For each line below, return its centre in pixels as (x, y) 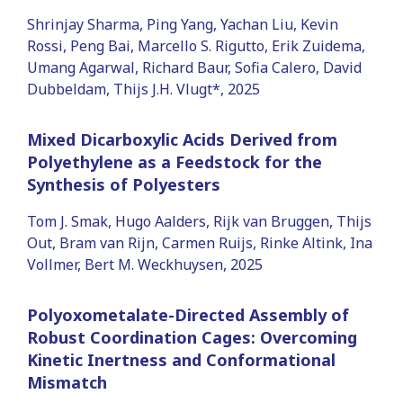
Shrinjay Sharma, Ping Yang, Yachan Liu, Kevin (183, 24)
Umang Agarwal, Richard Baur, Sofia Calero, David (194, 67)
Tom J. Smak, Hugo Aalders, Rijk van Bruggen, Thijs (199, 221)
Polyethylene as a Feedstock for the (175, 161)
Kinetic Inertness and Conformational (181, 359)
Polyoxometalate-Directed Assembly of (188, 314)
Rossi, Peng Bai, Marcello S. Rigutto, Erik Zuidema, (196, 45)
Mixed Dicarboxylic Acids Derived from (182, 139)
